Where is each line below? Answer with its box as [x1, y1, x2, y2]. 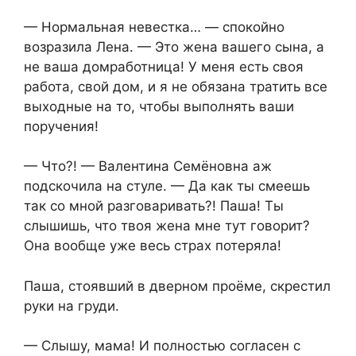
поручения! [24, 118, 99, 134]
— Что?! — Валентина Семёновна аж [24, 158, 272, 175]
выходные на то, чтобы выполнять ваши [24, 98, 294, 114]
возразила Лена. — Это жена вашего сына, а [24, 38, 324, 55]
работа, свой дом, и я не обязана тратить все [24, 78, 327, 95]
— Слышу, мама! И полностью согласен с [24, 338, 300, 354]
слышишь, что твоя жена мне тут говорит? [24, 218, 310, 234]
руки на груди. [24, 297, 119, 314]
